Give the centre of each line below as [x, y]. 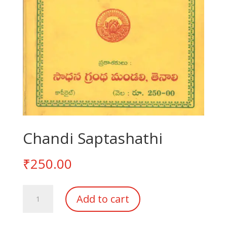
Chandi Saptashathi [92, 138]
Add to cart [103, 199]
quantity [35, 214]
